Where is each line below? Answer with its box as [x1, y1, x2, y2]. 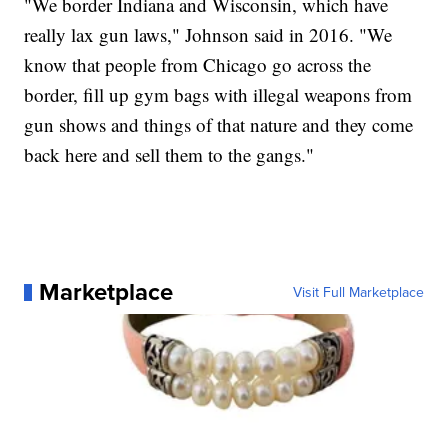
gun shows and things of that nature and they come [24, 112, 414, 138]
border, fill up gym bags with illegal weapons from [24, 82, 413, 108]
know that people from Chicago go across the [24, 52, 372, 78]
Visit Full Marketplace [292, 282, 424, 303]
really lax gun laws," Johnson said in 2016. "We [24, 22, 393, 48]
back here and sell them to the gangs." [24, 142, 315, 168]
